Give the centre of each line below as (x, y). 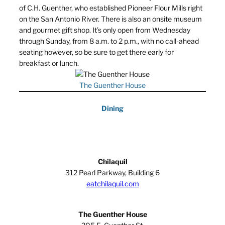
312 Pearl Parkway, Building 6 (113, 173)
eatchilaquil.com (113, 184)
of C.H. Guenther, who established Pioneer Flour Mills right (111, 8)
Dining (113, 108)
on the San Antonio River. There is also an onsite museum (110, 19)
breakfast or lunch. (49, 63)
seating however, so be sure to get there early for (96, 52)
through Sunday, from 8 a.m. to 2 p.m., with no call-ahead (109, 41)
